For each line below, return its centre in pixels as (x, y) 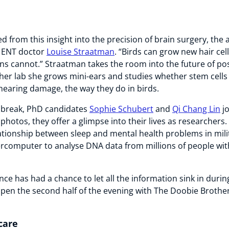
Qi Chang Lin (196, 109)
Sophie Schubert (121, 109)
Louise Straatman (81, 51)
